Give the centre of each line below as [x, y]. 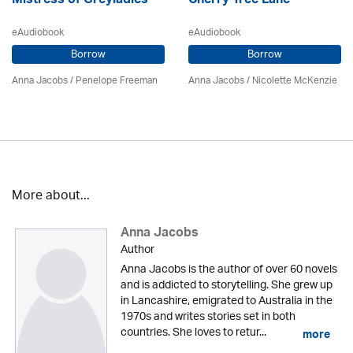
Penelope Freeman [117, 80]
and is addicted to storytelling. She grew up [226, 285]
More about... [51, 196]
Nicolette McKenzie [295, 80]
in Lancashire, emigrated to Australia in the [226, 301]
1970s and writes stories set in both [208, 317]
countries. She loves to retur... [193, 333]
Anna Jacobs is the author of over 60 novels [229, 269]
